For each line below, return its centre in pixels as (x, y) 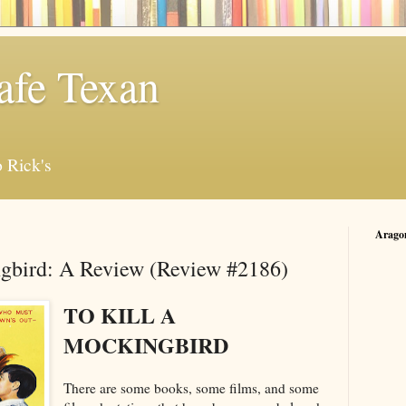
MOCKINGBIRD (146, 344)
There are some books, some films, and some (192, 387)
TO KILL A (120, 314)
